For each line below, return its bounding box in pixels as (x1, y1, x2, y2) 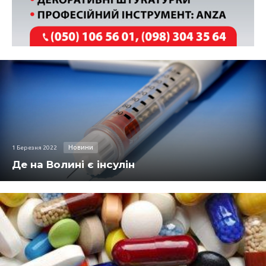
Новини (68, 144, 93, 151)
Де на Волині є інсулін (12, 159, 135, 170)
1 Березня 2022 (12, 144, 57, 151)
